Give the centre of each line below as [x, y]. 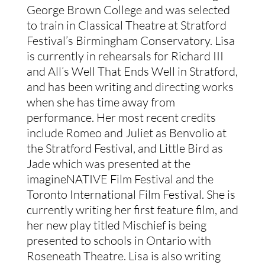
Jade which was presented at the [108, 164]
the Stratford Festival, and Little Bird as [125, 148]
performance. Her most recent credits [121, 118]
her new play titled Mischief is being [116, 225]
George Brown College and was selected [128, 10]
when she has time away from [101, 102]
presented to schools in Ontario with [119, 241]
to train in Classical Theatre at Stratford [126, 25]
